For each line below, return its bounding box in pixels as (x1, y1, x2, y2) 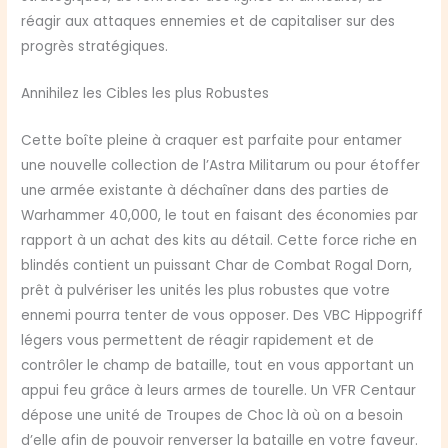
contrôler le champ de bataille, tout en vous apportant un (21, 356, 415, 376)
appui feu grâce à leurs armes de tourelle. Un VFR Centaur (21, 381, 417, 401)
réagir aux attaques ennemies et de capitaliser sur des (21, 12, 396, 32)
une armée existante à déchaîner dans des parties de (21, 181, 390, 201)
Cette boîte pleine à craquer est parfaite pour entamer (21, 131, 403, 151)
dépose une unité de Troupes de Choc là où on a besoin (21, 406, 404, 426)
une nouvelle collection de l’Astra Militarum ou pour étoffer (21, 156, 421, 176)
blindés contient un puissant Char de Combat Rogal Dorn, (21, 256, 413, 276)
